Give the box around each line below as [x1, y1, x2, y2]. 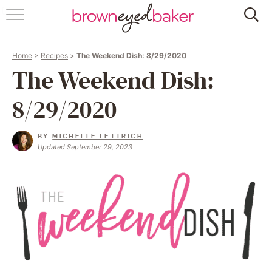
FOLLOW [114, 182, 158, 191]
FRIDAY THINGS [95, 121, 177, 130]
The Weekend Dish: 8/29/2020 [76, 51, 186, 60]
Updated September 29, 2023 [38, 143, 132, 151]
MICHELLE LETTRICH [52, 132, 144, 140]
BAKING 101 [106, 151, 166, 160]
